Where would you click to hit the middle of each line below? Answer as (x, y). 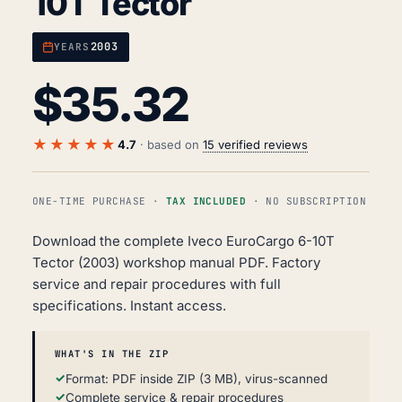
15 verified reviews (255, 144)
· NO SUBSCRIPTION (306, 201)
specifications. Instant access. (129, 305)
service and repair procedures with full (157, 284)
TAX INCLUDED (206, 201)
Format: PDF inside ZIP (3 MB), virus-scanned (197, 378)
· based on (170, 144)
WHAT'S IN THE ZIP (112, 353)
